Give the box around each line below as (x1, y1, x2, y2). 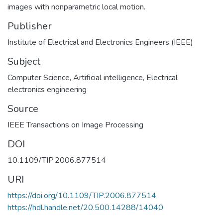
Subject (7, 54, 40, 68)
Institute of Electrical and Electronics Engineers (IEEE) (7, 36, 193, 48)
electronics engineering (7, 84, 87, 95)
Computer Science (7, 72, 70, 83)
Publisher (7, 19, 52, 33)
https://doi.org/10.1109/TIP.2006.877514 (7, 190, 156, 201)
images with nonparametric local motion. (7, 1, 145, 12)
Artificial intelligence (73, 72, 143, 83)
